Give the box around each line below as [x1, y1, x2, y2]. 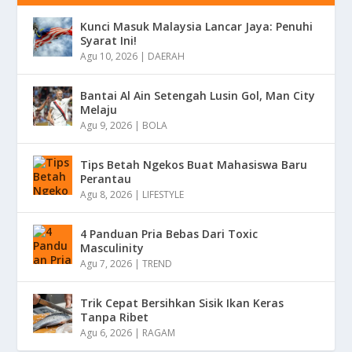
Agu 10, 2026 [80, 49, 138, 63]
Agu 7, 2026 [80, 256, 133, 270]
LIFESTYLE [142, 187, 185, 201]
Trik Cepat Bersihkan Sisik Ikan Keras [80, 295, 284, 310]
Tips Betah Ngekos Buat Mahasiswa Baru [80, 156, 308, 172]
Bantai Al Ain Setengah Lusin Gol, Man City [80, 87, 316, 103]
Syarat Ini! [80, 32, 137, 48]
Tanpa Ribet [80, 309, 149, 324]
